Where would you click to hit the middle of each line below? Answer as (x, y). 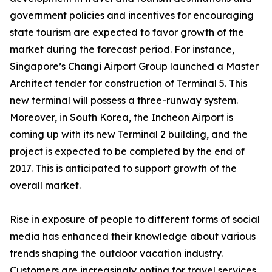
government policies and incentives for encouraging (132, 15)
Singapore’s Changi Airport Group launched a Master (134, 66)
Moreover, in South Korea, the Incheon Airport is (121, 117)
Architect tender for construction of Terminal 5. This (128, 83)
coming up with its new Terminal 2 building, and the (129, 134)
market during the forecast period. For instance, (122, 49)
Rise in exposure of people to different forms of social (135, 219)
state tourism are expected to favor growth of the (127, 32)
